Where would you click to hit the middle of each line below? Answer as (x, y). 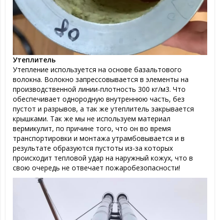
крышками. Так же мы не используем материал (92, 118)
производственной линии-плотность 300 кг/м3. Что (99, 89)
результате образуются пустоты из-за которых (93, 148)
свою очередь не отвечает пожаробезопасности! (96, 167)
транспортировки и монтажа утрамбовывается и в (99, 138)
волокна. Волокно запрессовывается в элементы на (101, 79)
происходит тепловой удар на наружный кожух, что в (103, 158)
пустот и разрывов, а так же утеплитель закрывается (103, 109)
